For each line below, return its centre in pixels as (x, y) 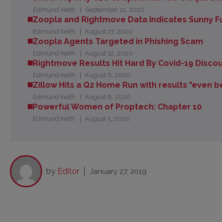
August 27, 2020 (109, 31)
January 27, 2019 (118, 171)
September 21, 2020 (114, 9)
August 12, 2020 (109, 54)
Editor (68, 171)
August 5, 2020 (107, 119)
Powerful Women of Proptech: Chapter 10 (117, 107)
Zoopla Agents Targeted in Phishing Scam (118, 41)
